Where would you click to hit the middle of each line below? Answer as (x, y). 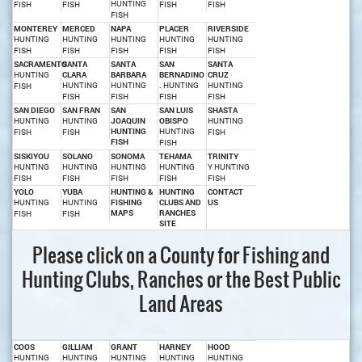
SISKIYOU (32, 157)
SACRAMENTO (40, 65)
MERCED (79, 29)
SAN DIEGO (34, 111)
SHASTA (223, 111)
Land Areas (181, 303)
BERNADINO (182, 75)
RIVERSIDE (228, 29)
